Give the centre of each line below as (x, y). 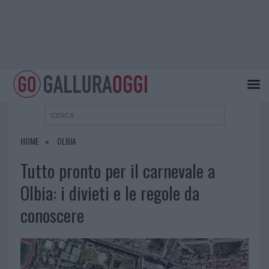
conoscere (52, 215)
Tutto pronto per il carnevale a (117, 171)
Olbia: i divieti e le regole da (110, 193)
